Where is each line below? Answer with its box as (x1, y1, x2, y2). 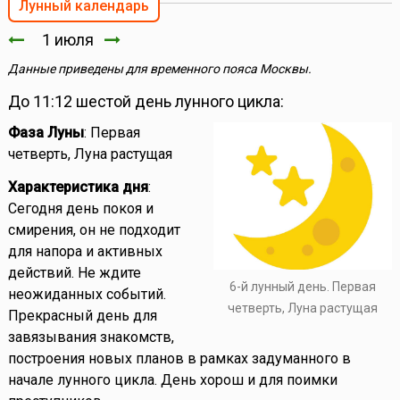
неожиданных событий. (7, 286, 166, 304)
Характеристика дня (7, 179, 148, 196)
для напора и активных (7, 243, 162, 261)
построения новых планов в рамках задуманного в (7, 350, 351, 368)
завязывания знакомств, (7, 329, 174, 346)
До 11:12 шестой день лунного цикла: (7, 92, 284, 112)
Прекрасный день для (7, 307, 157, 325)
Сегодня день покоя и (7, 200, 154, 218)
